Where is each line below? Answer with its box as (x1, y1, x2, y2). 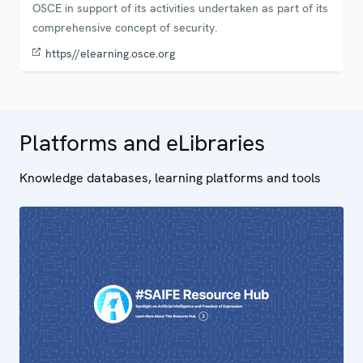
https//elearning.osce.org (42, 46, 175, 62)
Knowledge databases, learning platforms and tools (19, 169, 321, 187)
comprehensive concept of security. (32, 20, 217, 36)
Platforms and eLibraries (19, 128, 265, 158)
